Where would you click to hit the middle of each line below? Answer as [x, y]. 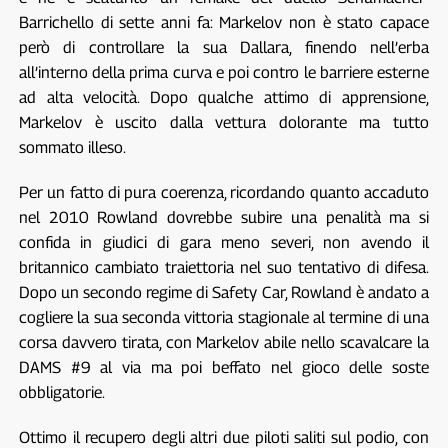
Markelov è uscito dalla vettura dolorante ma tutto [224, 122]
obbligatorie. [61, 392]
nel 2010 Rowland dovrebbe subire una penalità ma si [224, 217]
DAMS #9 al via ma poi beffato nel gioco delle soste [224, 367]
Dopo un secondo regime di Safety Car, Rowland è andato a [224, 292]
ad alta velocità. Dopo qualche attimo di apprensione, [224, 97]
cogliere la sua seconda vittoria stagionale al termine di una [224, 317]
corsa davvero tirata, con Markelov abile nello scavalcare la [224, 342]
